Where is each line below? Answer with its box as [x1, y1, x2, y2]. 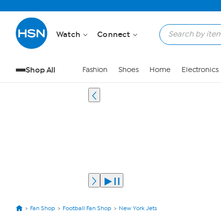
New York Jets [119, 205, 157, 212]
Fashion [82, 66, 108, 74]
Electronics [181, 66, 219, 74]
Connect [97, 30, 132, 39]
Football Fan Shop [63, 205, 111, 212]
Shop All [26, 65, 56, 74]
